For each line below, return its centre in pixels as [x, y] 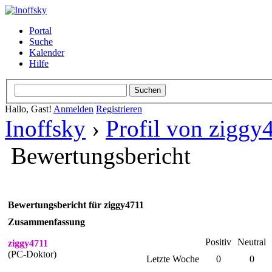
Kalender [47, 53]
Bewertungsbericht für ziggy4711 [76, 205]
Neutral [252, 242]
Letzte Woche [173, 259]
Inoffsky [45, 128]
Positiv [218, 242]
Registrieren [119, 109]
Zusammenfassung [46, 222]
